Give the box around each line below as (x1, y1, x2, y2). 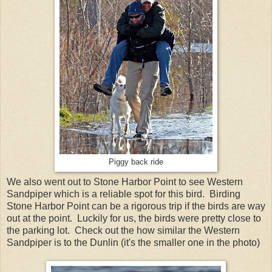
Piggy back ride (109, 157, 163, 166)
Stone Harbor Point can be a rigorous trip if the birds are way (7, 201, 265, 212)
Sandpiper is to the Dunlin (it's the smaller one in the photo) (7, 237, 260, 248)
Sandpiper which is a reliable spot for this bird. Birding (7, 189, 240, 200)
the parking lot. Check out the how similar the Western (7, 225, 240, 236)
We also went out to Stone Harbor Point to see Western (7, 177, 243, 188)
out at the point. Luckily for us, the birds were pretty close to (7, 213, 261, 224)
